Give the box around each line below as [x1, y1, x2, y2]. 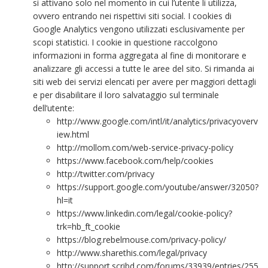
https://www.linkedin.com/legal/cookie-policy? [57, 208, 232, 219]
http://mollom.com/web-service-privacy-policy [57, 142, 233, 153]
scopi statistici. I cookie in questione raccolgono [33, 36, 218, 48]
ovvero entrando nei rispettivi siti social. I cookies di [33, 10, 232, 22]
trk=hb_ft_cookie [57, 221, 120, 232]
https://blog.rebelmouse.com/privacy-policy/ [57, 234, 226, 245]
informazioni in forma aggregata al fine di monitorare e [33, 50, 246, 61]
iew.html [57, 129, 89, 140]
